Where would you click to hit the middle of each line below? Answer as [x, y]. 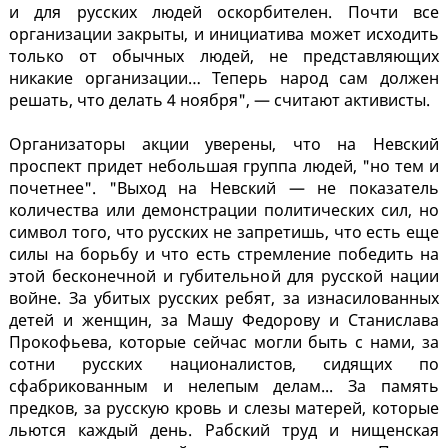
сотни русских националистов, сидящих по [224, 364]
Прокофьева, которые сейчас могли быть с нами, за [224, 342]
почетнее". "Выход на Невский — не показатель [224, 188]
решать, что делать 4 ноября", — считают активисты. [223, 100]
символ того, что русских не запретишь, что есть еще [224, 232]
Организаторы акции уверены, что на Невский [224, 144]
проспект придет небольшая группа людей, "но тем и [224, 166]
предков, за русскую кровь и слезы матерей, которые [224, 408]
